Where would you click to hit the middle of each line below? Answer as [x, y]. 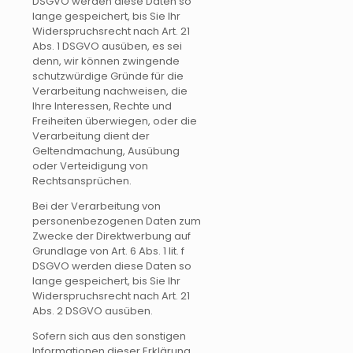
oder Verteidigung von [90, 165]
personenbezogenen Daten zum [117, 221]
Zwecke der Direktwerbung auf [111, 236]
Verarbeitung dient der [91, 136]
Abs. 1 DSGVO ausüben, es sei [107, 46]
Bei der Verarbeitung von [97, 206]
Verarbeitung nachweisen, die [110, 91]
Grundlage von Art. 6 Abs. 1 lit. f [108, 251]
